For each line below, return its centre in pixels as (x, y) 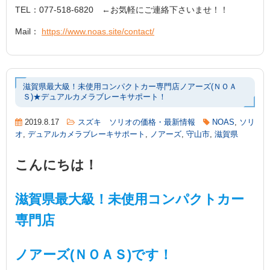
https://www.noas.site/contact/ (98, 32)
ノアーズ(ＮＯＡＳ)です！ (94, 255)
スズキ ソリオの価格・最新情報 (137, 123)
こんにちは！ (56, 165)
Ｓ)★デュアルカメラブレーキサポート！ (95, 97)
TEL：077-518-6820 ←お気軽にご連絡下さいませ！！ (122, 10)
